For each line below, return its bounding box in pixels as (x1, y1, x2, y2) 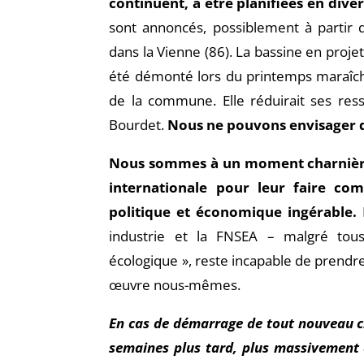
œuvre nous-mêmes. (109, 275, 241, 295)
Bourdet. (109, 115, 168, 135)
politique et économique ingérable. (109, 202, 357, 222)
